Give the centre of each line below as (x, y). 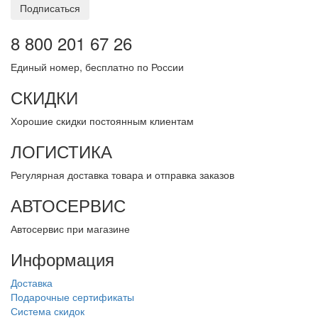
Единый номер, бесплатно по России (97, 66)
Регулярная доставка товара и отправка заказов (122, 174)
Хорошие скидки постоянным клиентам (102, 120)
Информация (62, 258)
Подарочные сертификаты (72, 296)
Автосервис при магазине (70, 228)
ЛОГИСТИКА (61, 150)
